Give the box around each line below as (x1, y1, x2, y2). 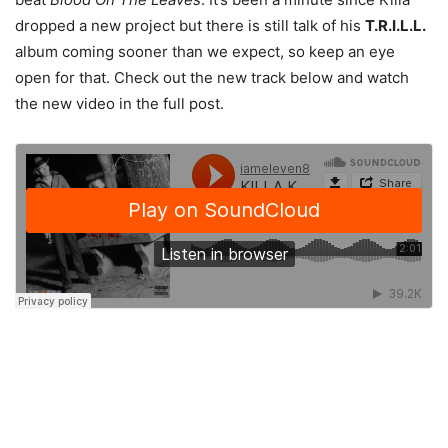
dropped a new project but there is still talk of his (15, 16, 365, 36)
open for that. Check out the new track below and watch (15, 68, 409, 88)
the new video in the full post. (15, 94, 224, 114)
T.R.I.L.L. (365, 16, 426, 36)
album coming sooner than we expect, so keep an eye (15, 42, 395, 62)
